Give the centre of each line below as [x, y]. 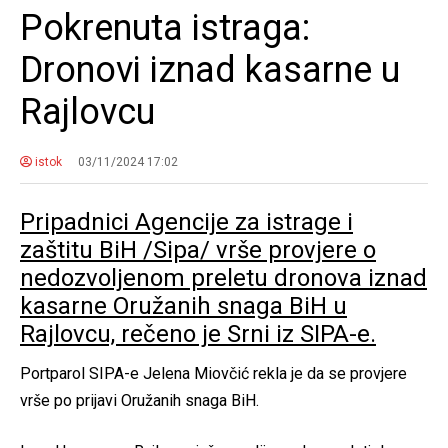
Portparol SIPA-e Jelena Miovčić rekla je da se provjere [213, 373]
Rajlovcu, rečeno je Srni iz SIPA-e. [198, 333]
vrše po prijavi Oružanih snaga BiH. [139, 400]
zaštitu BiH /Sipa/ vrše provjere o [198, 249]
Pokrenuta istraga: [165, 27]
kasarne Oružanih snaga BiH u [183, 305]
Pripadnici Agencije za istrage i [186, 221]
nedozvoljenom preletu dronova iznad [223, 277]
